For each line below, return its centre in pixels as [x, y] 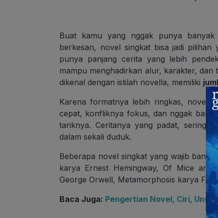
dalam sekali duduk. [95, 137]
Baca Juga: [82, 199]
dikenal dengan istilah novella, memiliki [131, 82]
